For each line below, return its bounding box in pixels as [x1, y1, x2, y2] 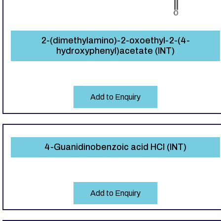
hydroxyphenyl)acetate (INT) [56, 46, 175, 56]
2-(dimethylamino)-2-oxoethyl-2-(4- [41, 36, 190, 46]
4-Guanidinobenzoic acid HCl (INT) [44, 142, 186, 152]
